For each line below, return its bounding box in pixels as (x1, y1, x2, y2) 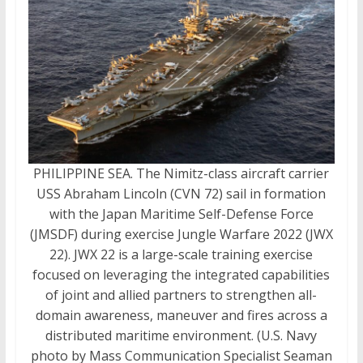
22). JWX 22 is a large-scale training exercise (49, 245, 314, 263)
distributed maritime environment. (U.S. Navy (45, 326, 318, 344)
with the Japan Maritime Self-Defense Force (49, 204, 314, 223)
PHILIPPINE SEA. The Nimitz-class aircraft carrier (33, 164, 330, 182)
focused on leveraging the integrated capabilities (32, 265, 331, 284)
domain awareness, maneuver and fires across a (35, 305, 327, 324)
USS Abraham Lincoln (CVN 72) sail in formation (36, 184, 327, 203)
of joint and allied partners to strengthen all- (45, 285, 318, 304)
